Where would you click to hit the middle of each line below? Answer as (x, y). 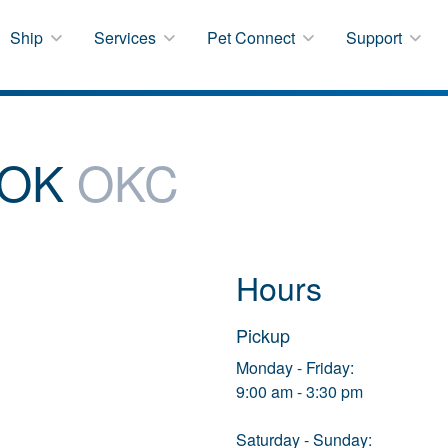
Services (127, 37)
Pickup (263, 335)
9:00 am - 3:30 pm (299, 392)
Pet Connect (253, 37)
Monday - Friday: (295, 368)
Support (376, 37)
